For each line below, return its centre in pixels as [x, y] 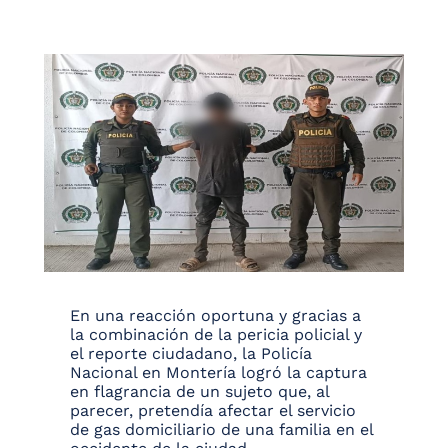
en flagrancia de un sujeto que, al [199, 392]
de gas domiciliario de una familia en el [221, 430]
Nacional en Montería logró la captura [218, 373]
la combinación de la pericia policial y [216, 335]
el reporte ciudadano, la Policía [191, 354]
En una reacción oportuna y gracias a [215, 316]
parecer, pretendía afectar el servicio [213, 411]
